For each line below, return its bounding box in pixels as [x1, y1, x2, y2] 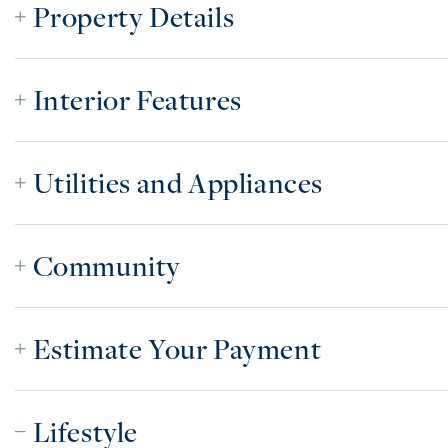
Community [32, 246, 182, 284]
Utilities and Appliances [32, 163, 324, 201]
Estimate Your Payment [32, 329, 322, 367]
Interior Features [32, 80, 242, 118]
